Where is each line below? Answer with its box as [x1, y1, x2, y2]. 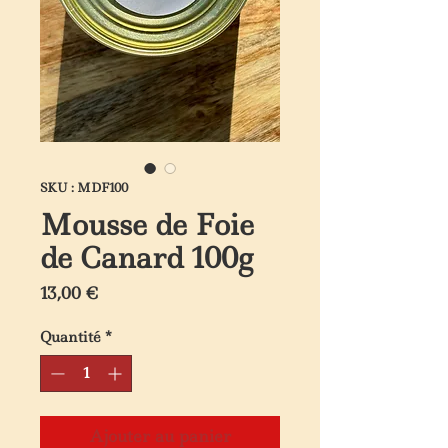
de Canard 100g [40, 238, 253, 278]
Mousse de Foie [40, 205, 254, 245]
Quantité [40, 327, 101, 348]
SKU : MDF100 [40, 179, 128, 197]
